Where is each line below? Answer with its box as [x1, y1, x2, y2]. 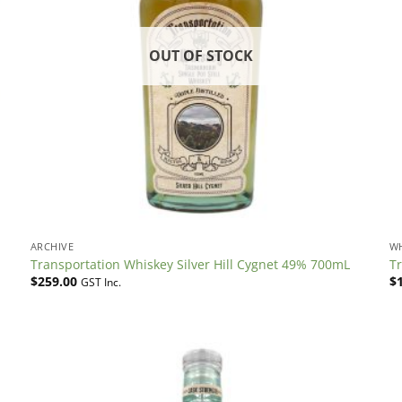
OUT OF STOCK [149, 45, 253, 66]
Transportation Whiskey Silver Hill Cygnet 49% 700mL [30, 255, 350, 273]
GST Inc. [80, 275, 121, 290]
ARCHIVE [30, 240, 74, 254]
